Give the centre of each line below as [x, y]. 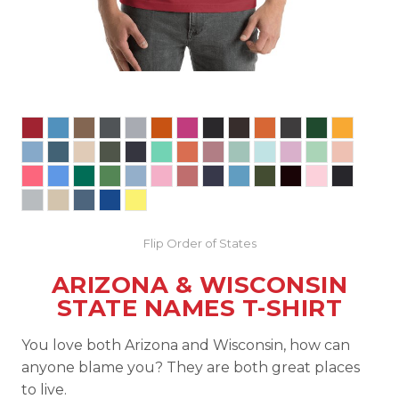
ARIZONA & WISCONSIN [199, 285]
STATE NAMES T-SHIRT [199, 308]
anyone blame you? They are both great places [191, 367]
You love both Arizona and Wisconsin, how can [186, 345]
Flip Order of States [199, 243]
